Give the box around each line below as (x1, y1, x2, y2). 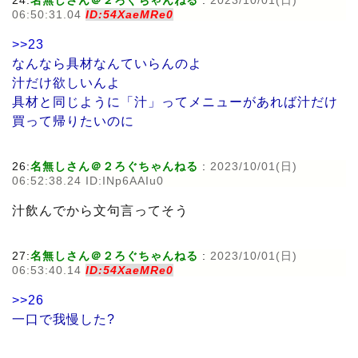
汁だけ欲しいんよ (12, 75, 121, 89)
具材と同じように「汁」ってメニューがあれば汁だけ (12, 94, 338, 109)
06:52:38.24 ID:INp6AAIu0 (12, 173, 164, 187)
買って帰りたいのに (12, 113, 134, 128)
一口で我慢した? (12, 312, 115, 326)
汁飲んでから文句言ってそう (12, 203, 189, 217)
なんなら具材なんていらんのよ (12, 56, 202, 70)
